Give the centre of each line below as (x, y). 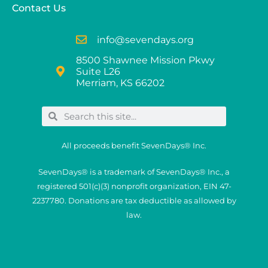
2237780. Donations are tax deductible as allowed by (134, 200)
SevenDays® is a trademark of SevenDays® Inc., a (134, 171)
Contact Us (39, 8)
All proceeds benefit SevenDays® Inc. (134, 145)
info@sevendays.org (145, 39)
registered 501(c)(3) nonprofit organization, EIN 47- (134, 186)
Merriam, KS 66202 (120, 83)
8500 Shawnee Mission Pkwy (145, 60)
